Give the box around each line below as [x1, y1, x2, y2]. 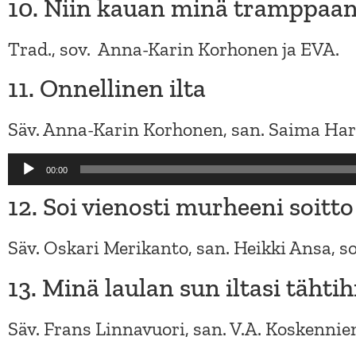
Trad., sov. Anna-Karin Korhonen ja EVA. [8, 37, 339, 60]
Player [7, 180, 58, 204]
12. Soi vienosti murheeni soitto [8, 192, 354, 222]
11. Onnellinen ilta [8, 73, 206, 103]
